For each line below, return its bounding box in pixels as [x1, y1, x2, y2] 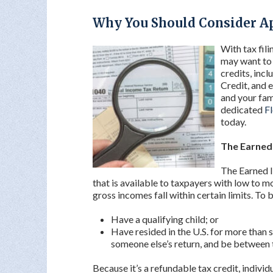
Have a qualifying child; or [111, 213, 219, 225]
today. [221, 116, 246, 127]
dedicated [221, 104, 264, 115]
